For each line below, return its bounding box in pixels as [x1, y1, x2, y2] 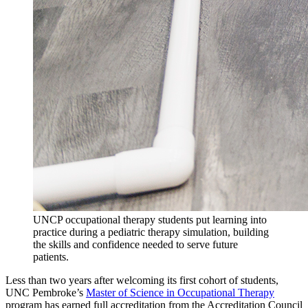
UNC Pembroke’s [5, 286, 86, 298]
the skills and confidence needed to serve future [33, 238, 238, 250]
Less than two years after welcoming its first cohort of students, [5, 274, 278, 286]
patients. [33, 250, 69, 263]
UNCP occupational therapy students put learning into [33, 213, 267, 225]
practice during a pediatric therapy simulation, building [33, 225, 269, 238]
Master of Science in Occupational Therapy [86, 286, 274, 298]
